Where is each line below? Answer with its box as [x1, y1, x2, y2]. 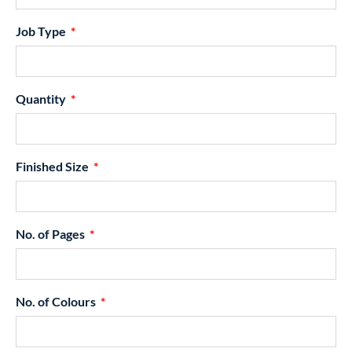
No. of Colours [16, 294, 98, 310]
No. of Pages [16, 226, 87, 242]
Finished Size [16, 159, 91, 174]
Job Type [16, 24, 68, 39]
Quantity [16, 91, 68, 107]
